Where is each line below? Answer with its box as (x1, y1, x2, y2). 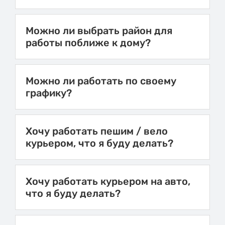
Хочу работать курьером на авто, (26, 175, 190, 188)
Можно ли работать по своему (26, 75, 176, 87)
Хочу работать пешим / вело (26, 125, 168, 138)
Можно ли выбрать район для (26, 25, 172, 37)
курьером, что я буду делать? (26, 137, 173, 150)
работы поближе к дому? (26, 37, 151, 49)
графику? (26, 87, 72, 99)
